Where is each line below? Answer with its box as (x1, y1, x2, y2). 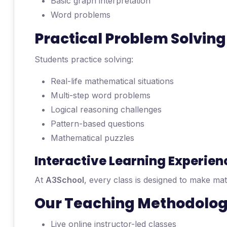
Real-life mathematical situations (51, 76, 174, 86)
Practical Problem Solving (34, 29, 226, 49)
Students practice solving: (34, 54, 133, 64)
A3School (46, 175, 84, 185)
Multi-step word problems (51, 90, 150, 100)
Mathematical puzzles (51, 133, 134, 143)
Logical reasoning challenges (51, 104, 162, 115)
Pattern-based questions (51, 119, 144, 129)
